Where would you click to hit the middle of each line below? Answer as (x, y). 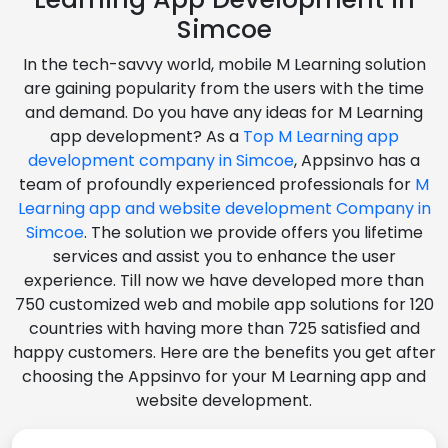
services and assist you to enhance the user (224, 256)
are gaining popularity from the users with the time (224, 88)
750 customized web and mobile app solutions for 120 (224, 304)
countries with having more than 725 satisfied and (224, 328)
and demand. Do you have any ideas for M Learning (224, 112)
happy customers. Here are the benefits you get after (224, 352)
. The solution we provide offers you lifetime (253, 232)
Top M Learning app (320, 136)
